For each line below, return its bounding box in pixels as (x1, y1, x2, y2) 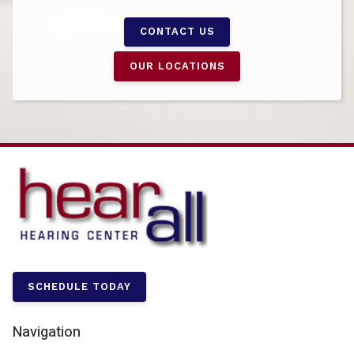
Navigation (13, 322, 81, 344)
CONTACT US (139, 25, 215, 38)
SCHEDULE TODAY (28, 281, 132, 293)
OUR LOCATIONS (129, 59, 225, 72)
